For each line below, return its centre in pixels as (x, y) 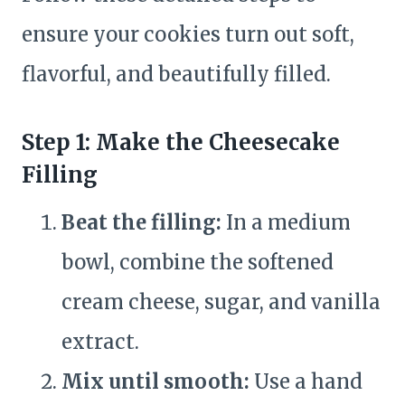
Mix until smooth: (155, 382)
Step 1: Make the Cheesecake (181, 143)
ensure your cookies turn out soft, (188, 35)
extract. (100, 342)
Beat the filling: (141, 223)
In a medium (286, 223)
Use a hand (306, 382)
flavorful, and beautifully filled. (176, 75)
